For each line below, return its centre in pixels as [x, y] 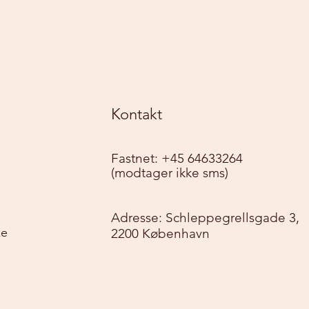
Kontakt [139, 114]
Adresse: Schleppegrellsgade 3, [205, 218]
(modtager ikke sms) [170, 173]
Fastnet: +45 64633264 [177, 158]
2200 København [160, 233]
